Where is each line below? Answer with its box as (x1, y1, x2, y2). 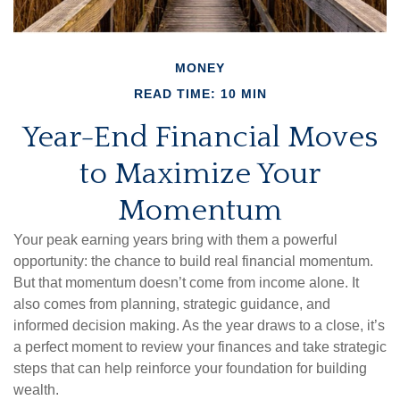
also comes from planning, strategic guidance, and (13, 296, 330, 312)
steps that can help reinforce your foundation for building (13, 361, 367, 377)
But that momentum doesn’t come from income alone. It (13, 275, 359, 291)
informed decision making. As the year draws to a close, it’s (13, 318, 385, 334)
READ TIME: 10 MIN (133, 87, 267, 102)
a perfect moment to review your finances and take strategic (13, 339, 387, 355)
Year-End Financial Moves (22, 121, 378, 155)
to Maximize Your (79, 157, 321, 192)
